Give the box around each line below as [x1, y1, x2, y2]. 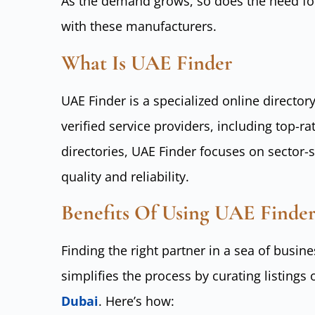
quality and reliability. [61, 167, 189, 185]
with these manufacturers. [61, 18, 217, 35]
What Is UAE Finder [61, 49, 232, 76]
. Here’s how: [98, 292, 174, 310]
